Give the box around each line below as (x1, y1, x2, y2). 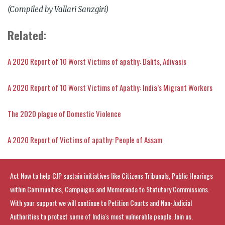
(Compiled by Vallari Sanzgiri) (8, 4, 108, 14)
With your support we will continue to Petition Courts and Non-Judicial (10, 197, 192, 208)
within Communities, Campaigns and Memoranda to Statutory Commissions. (10, 183, 209, 194)
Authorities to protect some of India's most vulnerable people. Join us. (10, 210, 193, 221)
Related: (8, 26, 47, 44)
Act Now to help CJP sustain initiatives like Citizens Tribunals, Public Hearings (10, 170, 213, 181)
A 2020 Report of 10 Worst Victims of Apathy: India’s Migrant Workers (8, 81, 212, 93)
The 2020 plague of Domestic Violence (8, 107, 121, 119)
